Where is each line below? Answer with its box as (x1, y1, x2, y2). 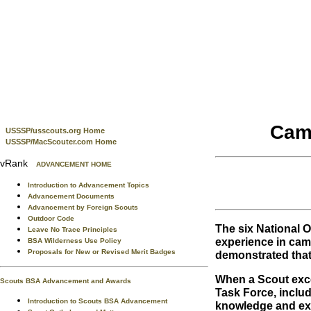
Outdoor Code (28, 215, 74, 222)
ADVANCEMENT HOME (36, 160, 112, 168)
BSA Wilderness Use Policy (28, 237, 121, 244)
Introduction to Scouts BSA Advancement (28, 297, 167, 305)
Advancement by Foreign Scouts (28, 203, 138, 211)
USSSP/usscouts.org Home (6, 126, 105, 135)
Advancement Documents (28, 192, 115, 200)
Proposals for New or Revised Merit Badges (28, 248, 176, 255)
